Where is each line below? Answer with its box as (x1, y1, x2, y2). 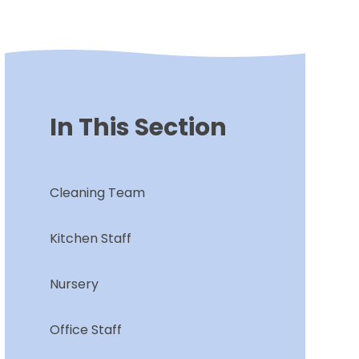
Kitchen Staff (49, 229, 131, 248)
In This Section (49, 111, 227, 145)
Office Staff (49, 321, 122, 340)
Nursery (49, 275, 99, 294)
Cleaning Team (49, 184, 145, 203)
